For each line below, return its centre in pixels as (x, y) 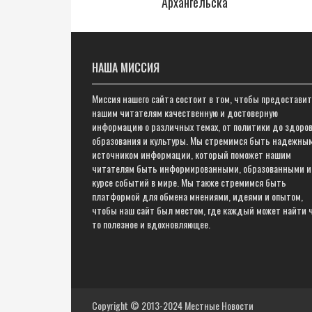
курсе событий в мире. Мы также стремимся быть (189, 182)
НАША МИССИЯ (126, 68)
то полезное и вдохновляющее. (151, 224)
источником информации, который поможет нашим (192, 154)
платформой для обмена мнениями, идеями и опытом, (197, 196)
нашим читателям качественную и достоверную (185, 112)
